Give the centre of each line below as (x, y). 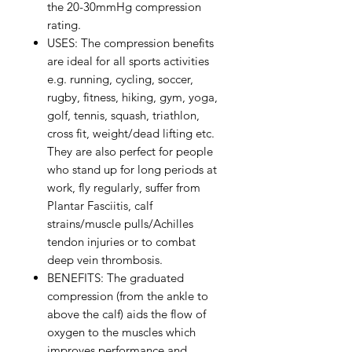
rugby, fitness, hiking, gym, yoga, (132, 97)
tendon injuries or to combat (121, 241)
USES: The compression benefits (130, 42)
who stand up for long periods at (132, 169)
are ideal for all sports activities (128, 60)
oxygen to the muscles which (121, 332)
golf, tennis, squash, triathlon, (123, 115)
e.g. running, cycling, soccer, (120, 79)
